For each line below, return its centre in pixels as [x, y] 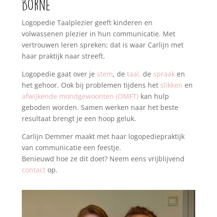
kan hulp [154, 96]
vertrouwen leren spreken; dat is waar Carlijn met [102, 45]
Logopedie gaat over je [59, 74]
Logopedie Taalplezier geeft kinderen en [87, 23]
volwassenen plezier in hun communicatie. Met [98, 34]
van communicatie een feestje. [71, 147]
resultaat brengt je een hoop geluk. [79, 118]
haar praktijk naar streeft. [63, 56]
